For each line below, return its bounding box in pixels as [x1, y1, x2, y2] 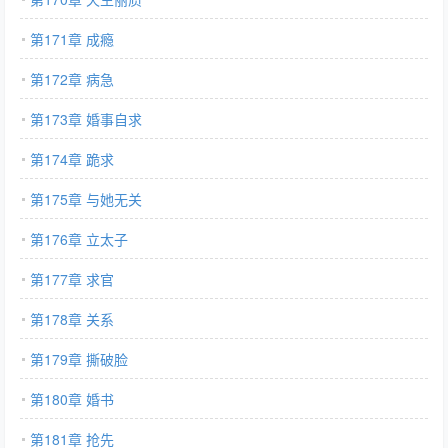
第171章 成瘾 [30, 29, 114, 49]
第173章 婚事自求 [30, 109, 142, 129]
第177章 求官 [30, 269, 114, 289]
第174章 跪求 [30, 149, 114, 169]
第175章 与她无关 [30, 189, 142, 209]
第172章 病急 [30, 69, 114, 89]
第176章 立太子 [30, 229, 128, 249]
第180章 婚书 [30, 389, 114, 409]
